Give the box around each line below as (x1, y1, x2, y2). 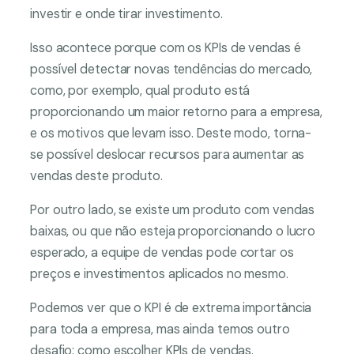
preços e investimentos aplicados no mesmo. (30, 265, 292, 283)
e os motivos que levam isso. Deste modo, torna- (30, 124, 312, 141)
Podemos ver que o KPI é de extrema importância (30, 299, 312, 317)
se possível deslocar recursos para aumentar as (30, 145, 305, 163)
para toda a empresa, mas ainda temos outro (30, 321, 290, 338)
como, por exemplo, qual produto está (30, 81, 250, 99)
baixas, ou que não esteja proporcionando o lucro (30, 223, 316, 240)
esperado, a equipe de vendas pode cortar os (30, 244, 294, 262)
